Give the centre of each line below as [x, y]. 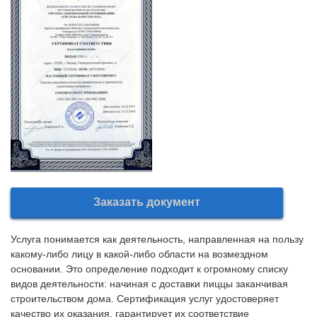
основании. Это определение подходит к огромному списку [149, 269]
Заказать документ [147, 202]
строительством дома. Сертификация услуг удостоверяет [145, 298]
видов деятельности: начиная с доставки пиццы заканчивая [149, 283]
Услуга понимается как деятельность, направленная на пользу [157, 239]
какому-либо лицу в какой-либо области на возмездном [139, 254]
